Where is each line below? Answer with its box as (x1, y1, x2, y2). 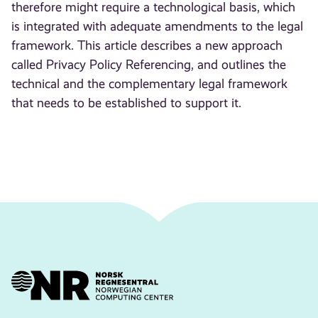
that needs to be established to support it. (11, 96, 242, 111)
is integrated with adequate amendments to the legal (11, 19, 304, 34)
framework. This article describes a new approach (11, 38, 283, 53)
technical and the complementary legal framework (11, 77, 288, 92)
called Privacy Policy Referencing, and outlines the (11, 57, 287, 72)
